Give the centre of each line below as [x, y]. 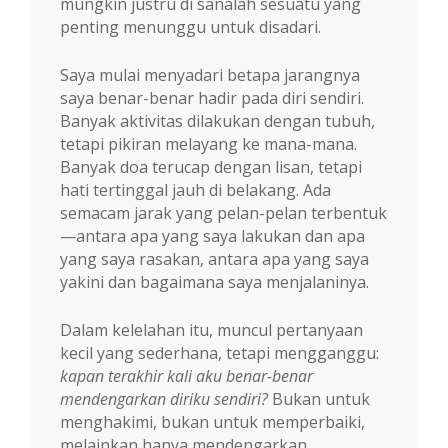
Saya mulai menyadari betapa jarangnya [210, 74]
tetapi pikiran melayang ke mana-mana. [208, 143]
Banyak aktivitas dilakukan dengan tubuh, [217, 120]
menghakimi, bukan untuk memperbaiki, [212, 421]
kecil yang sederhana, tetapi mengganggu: [219, 352]
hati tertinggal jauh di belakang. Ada [195, 189]
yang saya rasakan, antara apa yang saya [214, 258]
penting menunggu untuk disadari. [190, 26]
